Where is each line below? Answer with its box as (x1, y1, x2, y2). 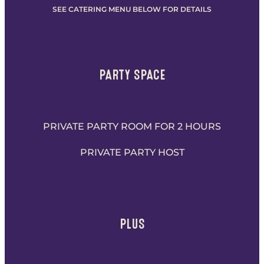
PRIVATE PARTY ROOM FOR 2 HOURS (43, 120, 221, 132)
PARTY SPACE (98, 69, 166, 80)
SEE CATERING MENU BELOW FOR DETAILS (52, 4, 212, 14)
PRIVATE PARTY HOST (80, 146, 184, 158)
